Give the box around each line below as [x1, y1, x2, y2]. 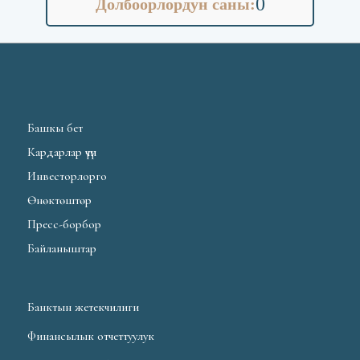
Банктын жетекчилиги [27, 300, 140, 315]
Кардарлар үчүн [27, 145, 97, 160]
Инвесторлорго [27, 169, 108, 184]
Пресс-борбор [27, 217, 102, 232]
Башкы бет [27, 121, 84, 136]
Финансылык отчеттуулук [27, 329, 155, 344]
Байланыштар [27, 241, 97, 256]
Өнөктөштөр [27, 193, 92, 208]
